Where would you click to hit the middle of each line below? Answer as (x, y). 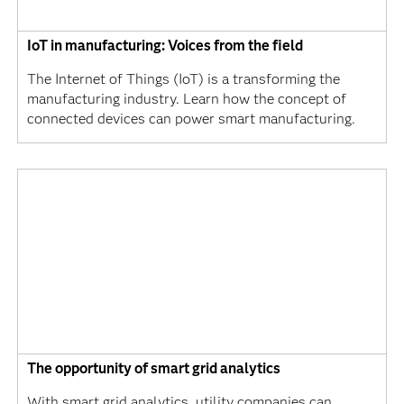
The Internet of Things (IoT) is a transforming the (183, 78)
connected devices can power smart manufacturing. (191, 118)
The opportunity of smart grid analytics (153, 368)
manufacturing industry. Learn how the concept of (186, 98)
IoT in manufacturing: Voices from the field (165, 45)
